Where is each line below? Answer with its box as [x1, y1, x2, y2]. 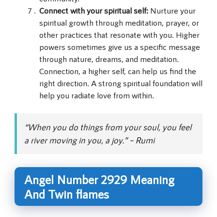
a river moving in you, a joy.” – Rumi [24, 135, 155, 146]
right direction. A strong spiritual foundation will [39, 77, 202, 88]
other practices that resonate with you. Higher [39, 29, 200, 39]
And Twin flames [24, 186, 109, 201]
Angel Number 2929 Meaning [24, 172, 174, 187]
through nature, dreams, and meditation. [39, 53, 179, 63]
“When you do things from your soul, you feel [24, 122, 191, 133]
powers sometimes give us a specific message [39, 41, 200, 51]
